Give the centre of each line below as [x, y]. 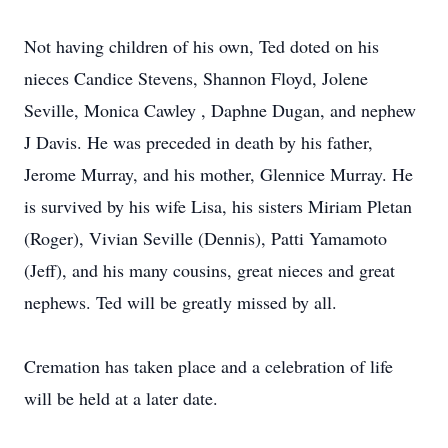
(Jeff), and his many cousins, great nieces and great [209, 270]
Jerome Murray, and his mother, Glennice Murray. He [218, 174]
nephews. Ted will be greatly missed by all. [180, 302]
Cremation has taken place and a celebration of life [208, 366]
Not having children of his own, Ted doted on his [201, 46]
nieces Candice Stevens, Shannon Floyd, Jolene [196, 78]
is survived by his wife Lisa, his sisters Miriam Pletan [218, 206]
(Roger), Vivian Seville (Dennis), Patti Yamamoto [205, 238]
